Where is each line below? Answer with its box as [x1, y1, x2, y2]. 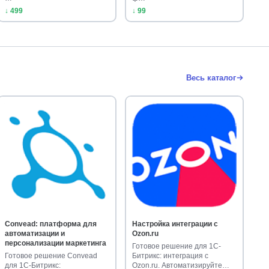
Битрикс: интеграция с [132, 252, 209, 261]
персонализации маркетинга [4, 239, 106, 248]
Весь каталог [186, 73, 236, 83]
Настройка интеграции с [132, 220, 219, 229]
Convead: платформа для [4, 220, 97, 229]
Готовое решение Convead [4, 252, 97, 261]
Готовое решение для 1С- [132, 242, 222, 251]
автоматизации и [4, 229, 65, 238]
